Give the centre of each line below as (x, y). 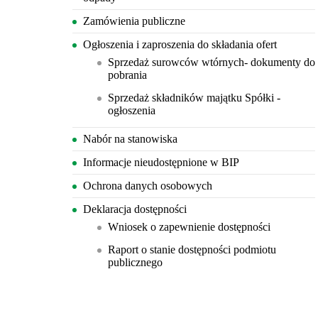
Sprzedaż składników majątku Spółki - (194, 98)
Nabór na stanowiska (130, 139)
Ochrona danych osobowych (148, 186)
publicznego (135, 262)
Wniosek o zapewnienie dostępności (189, 227)
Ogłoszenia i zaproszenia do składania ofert (180, 44)
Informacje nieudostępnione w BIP (161, 162)
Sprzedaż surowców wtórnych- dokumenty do (212, 62)
